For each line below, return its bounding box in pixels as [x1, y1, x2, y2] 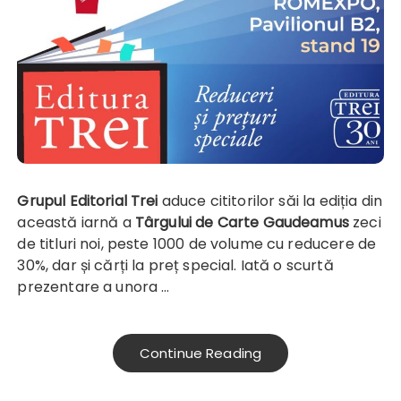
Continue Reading [139, 343, 262, 363]
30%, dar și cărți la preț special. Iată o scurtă [17, 254, 334, 276]
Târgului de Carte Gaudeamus [134, 211, 349, 233]
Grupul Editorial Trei [29, 190, 158, 211]
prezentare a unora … [17, 276, 170, 297]
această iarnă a [17, 211, 135, 233]
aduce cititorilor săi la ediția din [158, 190, 383, 211]
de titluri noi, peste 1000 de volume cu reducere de [17, 233, 377, 254]
